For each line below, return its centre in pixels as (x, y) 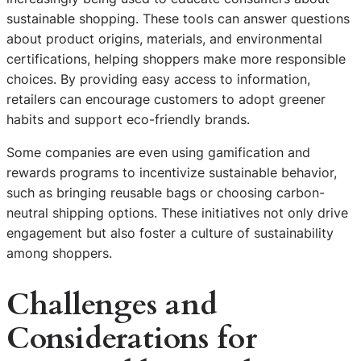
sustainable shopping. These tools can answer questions (178, 19)
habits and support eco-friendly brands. (128, 120)
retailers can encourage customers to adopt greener (166, 100)
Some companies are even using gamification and (158, 153)
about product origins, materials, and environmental (164, 39)
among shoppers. (59, 253)
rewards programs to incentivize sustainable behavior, (172, 173)
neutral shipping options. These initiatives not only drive (177, 213)
